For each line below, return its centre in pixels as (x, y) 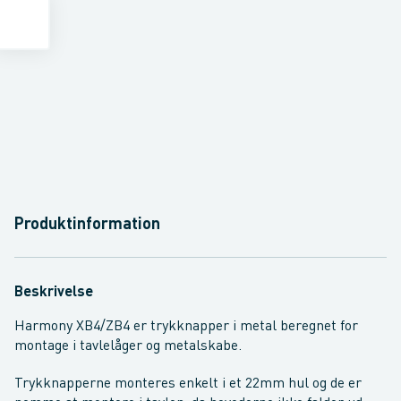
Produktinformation (87, 225)
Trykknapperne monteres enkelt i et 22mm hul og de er (188, 384)
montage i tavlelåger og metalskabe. (128, 346)
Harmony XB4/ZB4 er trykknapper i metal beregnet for (186, 327)
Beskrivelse (54, 293)
